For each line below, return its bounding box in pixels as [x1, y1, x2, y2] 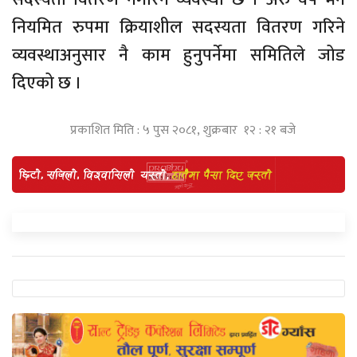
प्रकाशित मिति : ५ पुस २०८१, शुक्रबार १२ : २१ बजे [69, 119, 296, 141]
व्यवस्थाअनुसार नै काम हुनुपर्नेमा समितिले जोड [12, 40, 345, 70]
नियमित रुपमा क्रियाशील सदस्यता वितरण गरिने [12, 12, 345, 42]
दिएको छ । [12, 68, 82, 98]
